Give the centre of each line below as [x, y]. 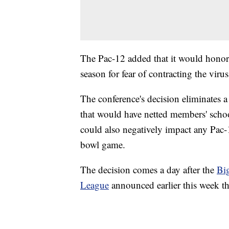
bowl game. [103, 144]
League [95, 185]
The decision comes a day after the [148, 169]
